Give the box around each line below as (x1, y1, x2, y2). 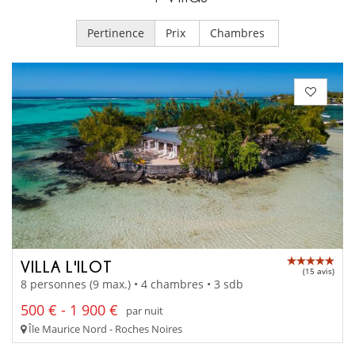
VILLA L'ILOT (21, 257, 113, 275)
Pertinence (87, 25, 144, 40)
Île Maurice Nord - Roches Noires (26, 322, 182, 337)
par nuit (126, 303, 163, 318)
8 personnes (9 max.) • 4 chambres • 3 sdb (21, 277, 243, 292)
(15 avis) (303, 265, 334, 277)
